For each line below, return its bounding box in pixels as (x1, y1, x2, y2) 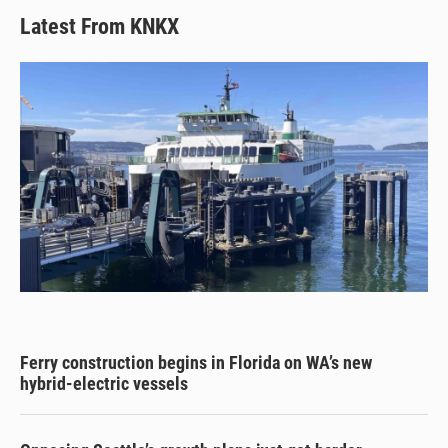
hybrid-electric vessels (20, 372, 188, 394)
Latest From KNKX (20, 14, 179, 40)
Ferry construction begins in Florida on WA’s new (20, 351, 372, 373)
